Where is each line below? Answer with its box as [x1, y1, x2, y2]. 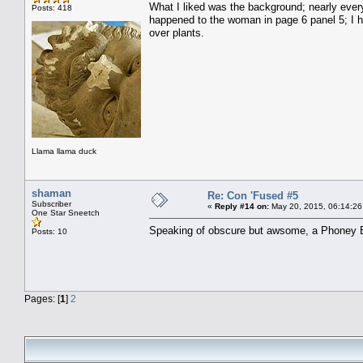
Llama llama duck [32, 146, 96, 156]
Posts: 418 [32, 2, 72, 12]
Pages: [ [24, 293, 60, 304]
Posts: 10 [32, 226, 67, 236]
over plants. [149, 26, 204, 39]
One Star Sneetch [32, 207, 100, 217]
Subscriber [32, 199, 71, 208]
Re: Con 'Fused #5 [207, 189, 298, 202]
